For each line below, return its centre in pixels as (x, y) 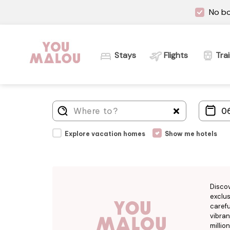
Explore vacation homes (105, 133)
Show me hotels (191, 133)
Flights (176, 55)
